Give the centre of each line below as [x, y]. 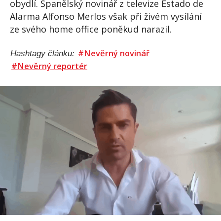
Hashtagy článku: [44, 54]
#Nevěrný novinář [114, 53]
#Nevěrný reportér [49, 66]
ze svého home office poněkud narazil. [91, 29]
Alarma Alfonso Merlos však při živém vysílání [106, 17]
